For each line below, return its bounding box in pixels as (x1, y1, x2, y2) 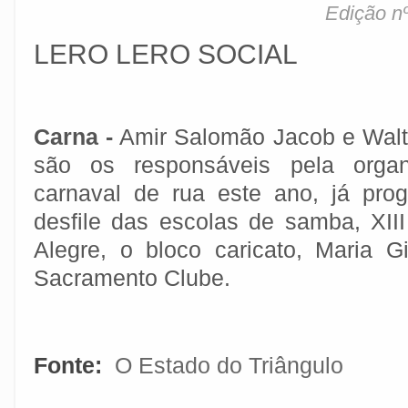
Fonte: (34, 352, 108, 378)
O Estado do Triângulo (115, 352, 343, 378)
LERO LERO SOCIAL (34, 39, 298, 69)
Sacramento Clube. (34, 265, 237, 291)
